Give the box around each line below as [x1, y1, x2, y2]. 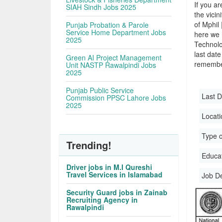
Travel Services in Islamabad [66, 169, 163, 179]
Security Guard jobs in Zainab [66, 187, 168, 197]
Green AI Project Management [66, 53, 162, 62]
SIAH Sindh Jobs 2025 [66, 2, 137, 12]
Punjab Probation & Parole [66, 20, 149, 30]
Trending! [66, 138, 112, 152]
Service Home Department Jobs [66, 27, 166, 37]
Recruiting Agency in [66, 195, 138, 205]
